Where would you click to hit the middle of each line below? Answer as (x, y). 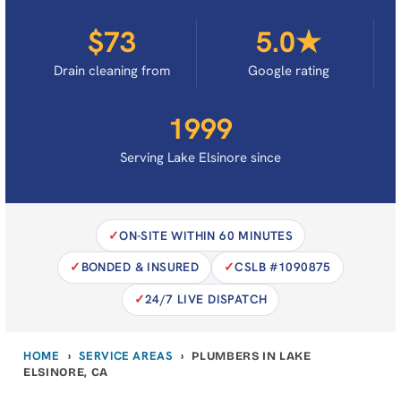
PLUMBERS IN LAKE (252, 356)
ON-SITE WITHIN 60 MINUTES (206, 235)
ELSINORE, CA (66, 372)
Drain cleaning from (111, 71)
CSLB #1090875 (283, 267)
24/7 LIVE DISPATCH (206, 299)
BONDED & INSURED (140, 267)
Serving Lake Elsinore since (200, 158)
